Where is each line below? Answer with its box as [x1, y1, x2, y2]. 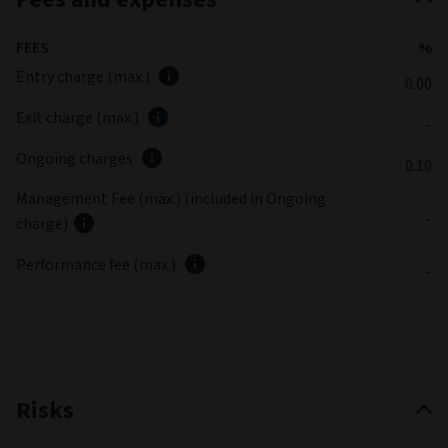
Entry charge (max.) [16, 66, 153, 88]
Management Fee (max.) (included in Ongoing [16, 188, 329, 210]
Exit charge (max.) [16, 107, 142, 129]
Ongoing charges [16, 148, 136, 170]
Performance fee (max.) [16, 254, 179, 276]
